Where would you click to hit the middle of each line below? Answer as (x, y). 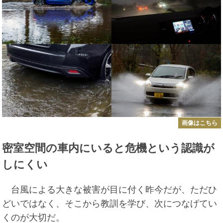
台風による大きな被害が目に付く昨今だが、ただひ (110, 189)
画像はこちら (199, 123)
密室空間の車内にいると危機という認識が (109, 148)
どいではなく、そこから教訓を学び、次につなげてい (110, 203)
